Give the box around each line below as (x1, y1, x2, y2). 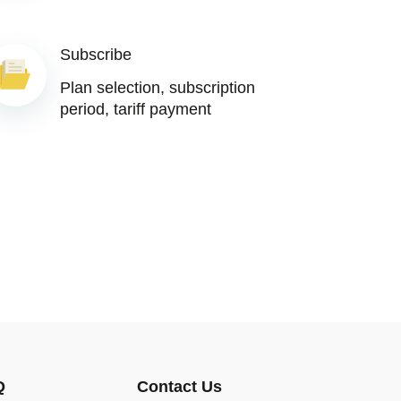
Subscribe (60, 46, 132, 64)
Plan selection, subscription (60, 79, 255, 97)
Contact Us (136, 378, 222, 396)
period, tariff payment (60, 100, 211, 118)
